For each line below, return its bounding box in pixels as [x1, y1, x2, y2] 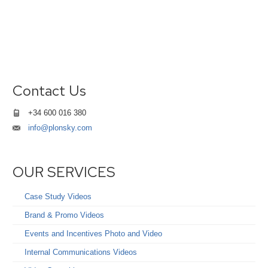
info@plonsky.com [28, 123, 93, 132]
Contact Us [13, 81, 87, 100]
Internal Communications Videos [25, 248, 138, 257]
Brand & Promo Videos [25, 211, 105, 220]
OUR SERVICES [13, 162, 116, 181]
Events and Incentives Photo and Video [25, 229, 163, 239]
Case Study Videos [25, 192, 92, 202]
